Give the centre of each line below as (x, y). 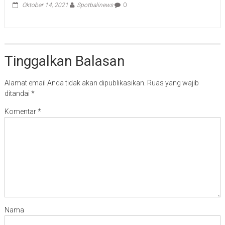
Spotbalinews (95, 5)
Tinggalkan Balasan (64, 61)
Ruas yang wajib (173, 83)
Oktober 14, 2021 (45, 5)
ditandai (18, 94)
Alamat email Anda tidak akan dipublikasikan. (75, 83)
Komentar (21, 112)
